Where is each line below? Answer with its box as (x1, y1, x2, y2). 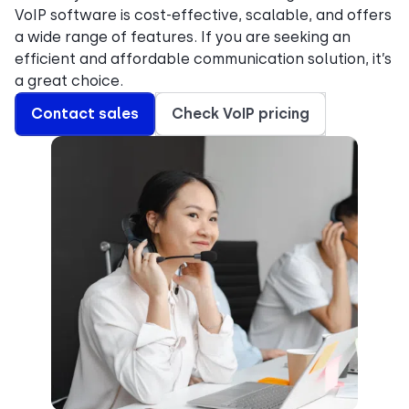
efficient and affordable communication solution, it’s (15, 50, 392, 68)
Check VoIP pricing (172, 105, 309, 122)
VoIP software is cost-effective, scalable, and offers (15, 6, 392, 24)
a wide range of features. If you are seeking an (15, 28, 351, 46)
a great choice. (15, 72, 123, 89)
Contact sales (31, 105, 139, 122)
